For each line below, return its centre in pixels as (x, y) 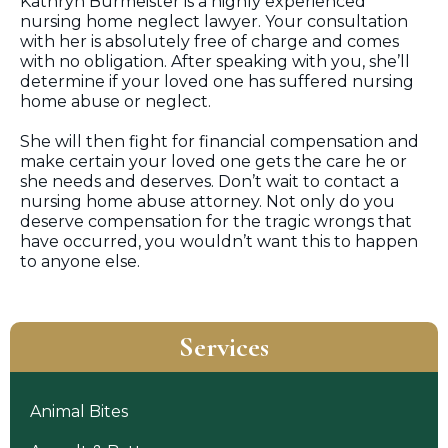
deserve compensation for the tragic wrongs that (216, 221)
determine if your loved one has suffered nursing (217, 81)
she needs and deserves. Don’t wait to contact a (209, 181)
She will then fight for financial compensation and (219, 141)
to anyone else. (80, 261)
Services (224, 346)
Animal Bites (79, 411)
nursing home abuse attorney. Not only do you (207, 201)
